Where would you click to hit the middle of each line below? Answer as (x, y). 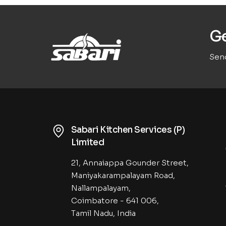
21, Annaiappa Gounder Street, (130, 162)
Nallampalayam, (101, 188)
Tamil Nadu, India (103, 213)
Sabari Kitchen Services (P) (128, 130)
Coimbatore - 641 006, (115, 200)
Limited (88, 142)
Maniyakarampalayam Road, (123, 175)
